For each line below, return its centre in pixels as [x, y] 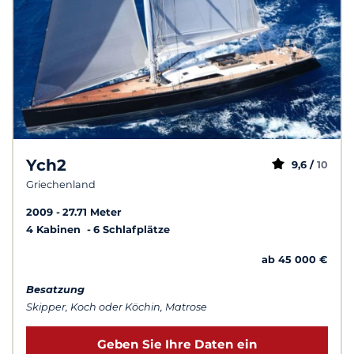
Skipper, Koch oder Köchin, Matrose [117, 307]
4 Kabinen [55, 229]
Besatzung [55, 289]
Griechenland [61, 185]
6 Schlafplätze [132, 229]
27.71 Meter [92, 212]
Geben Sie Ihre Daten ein [177, 345]
